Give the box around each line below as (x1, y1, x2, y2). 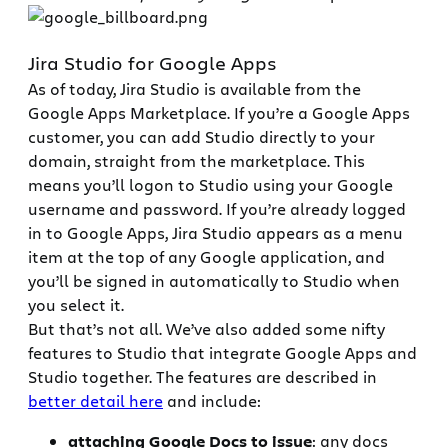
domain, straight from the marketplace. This (28, 150, 365, 172)
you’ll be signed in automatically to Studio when (28, 270, 400, 292)
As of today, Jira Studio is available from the (28, 78, 361, 100)
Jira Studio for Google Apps (28, 50, 277, 76)
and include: (163, 390, 261, 412)
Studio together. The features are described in (28, 366, 377, 388)
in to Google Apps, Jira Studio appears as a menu (28, 222, 403, 244)
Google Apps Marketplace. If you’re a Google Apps (28, 102, 410, 124)
